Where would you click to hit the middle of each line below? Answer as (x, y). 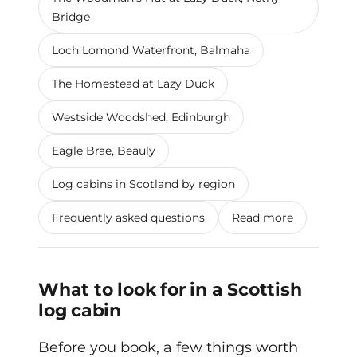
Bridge (71, 16)
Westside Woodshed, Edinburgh (141, 117)
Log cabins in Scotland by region (143, 184)
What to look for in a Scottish (170, 289)
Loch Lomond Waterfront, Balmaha (151, 50)
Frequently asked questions (128, 217)
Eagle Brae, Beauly (104, 150)
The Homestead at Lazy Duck (133, 83)
